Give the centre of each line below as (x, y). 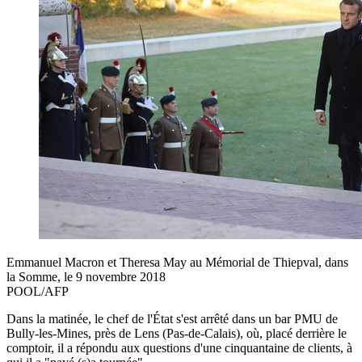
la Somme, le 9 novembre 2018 (86, 276)
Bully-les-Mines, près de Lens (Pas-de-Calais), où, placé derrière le (177, 333)
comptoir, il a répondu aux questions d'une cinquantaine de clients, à (179, 347)
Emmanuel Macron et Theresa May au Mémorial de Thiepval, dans (177, 262)
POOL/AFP (38, 291)
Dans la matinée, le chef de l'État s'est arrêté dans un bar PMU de (172, 318)
